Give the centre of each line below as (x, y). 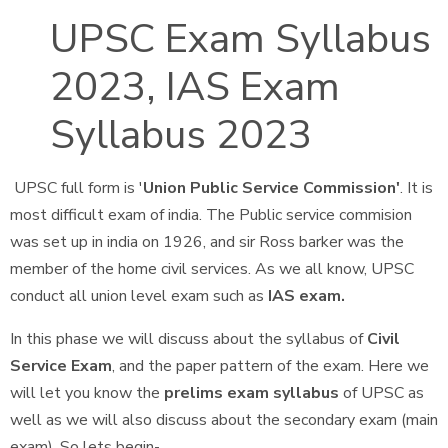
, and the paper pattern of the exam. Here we (270, 366)
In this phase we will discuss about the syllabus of (188, 339)
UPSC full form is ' (76, 188)
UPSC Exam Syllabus (240, 39)
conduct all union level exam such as (139, 296)
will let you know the (87, 393)
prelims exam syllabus (253, 393)
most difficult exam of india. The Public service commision (211, 215)
